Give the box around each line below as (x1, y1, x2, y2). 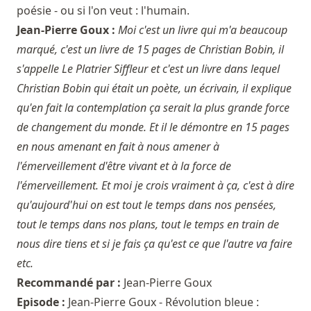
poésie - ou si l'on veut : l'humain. (17, 3, 190, 19)
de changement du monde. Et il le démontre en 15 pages (17, 119, 289, 135)
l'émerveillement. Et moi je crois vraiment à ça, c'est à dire (17, 178, 294, 194)
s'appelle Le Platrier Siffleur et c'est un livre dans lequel (17, 61, 280, 77)
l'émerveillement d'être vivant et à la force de (17, 158, 231, 174)
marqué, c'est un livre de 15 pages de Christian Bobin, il (17, 42, 284, 58)
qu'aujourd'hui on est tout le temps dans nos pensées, (17, 197, 276, 213)
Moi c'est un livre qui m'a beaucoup (118, 22, 287, 38)
